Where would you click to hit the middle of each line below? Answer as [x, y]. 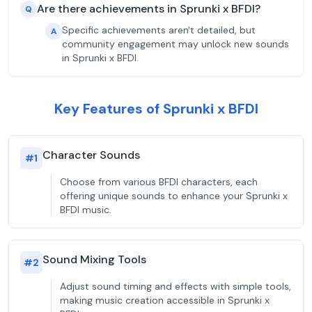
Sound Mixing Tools [94, 259]
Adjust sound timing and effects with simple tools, [175, 286]
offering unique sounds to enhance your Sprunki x [174, 196]
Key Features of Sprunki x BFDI [156, 109]
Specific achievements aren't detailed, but [159, 30]
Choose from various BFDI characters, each [159, 182]
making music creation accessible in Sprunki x [165, 300]
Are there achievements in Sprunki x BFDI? [149, 9]
